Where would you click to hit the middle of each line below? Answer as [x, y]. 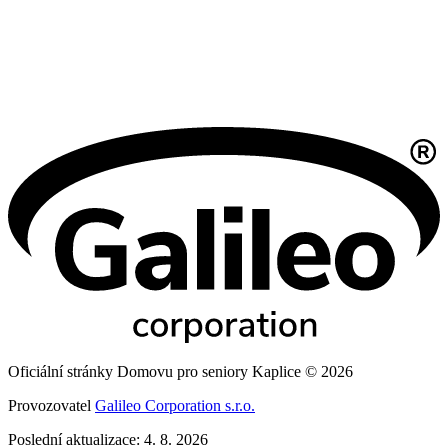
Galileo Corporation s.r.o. [175, 406]
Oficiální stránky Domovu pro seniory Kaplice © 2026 [180, 372]
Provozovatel [51, 406]
